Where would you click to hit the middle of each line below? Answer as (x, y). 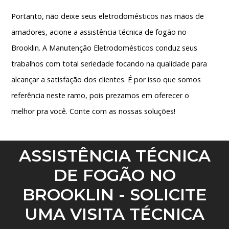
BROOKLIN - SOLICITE (114, 195)
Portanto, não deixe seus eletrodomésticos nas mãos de (108, 16)
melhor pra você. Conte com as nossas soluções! (94, 111)
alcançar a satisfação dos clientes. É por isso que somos (106, 80)
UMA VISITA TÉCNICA (114, 214)
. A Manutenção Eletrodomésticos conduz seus (118, 48)
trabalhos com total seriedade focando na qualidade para (109, 64)
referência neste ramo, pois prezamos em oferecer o (100, 96)
